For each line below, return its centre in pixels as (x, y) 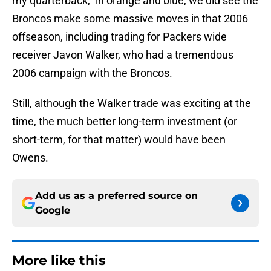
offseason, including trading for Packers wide (119, 37)
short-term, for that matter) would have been (119, 140)
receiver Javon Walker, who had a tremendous (123, 55)
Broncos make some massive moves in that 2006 (130, 19)
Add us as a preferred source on (116, 196)
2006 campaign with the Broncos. (92, 73)
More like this (59, 261)
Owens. (30, 158)
